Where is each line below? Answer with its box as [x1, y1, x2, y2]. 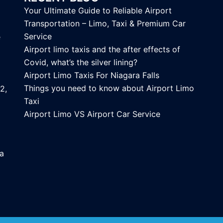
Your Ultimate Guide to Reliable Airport [24, 5, 172, 16]
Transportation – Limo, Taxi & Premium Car [24, 18, 186, 29]
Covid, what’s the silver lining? [24, 57, 137, 68]
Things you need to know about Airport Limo [24, 83, 194, 94]
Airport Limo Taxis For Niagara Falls [24, 70, 159, 81]
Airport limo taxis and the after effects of [24, 44, 180, 55]
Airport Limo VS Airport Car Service [24, 109, 160, 119]
